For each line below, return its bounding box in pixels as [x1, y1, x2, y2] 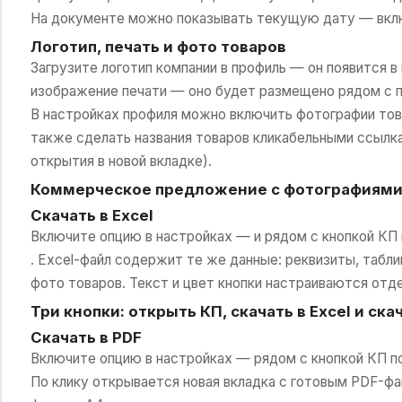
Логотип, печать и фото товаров [30, 37, 286, 56]
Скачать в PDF [30, 328, 142, 346]
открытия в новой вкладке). [30, 152, 212, 170]
